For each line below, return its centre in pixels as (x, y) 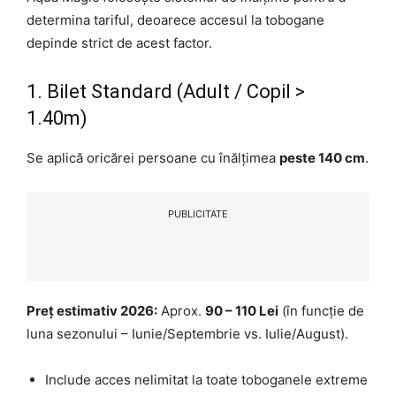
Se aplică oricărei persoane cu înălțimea (153, 158)
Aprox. (181, 311)
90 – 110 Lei (242, 311)
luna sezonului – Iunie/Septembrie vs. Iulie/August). (187, 334)
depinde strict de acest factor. (119, 43)
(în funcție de (321, 311)
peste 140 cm (322, 158)
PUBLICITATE (198, 214)
